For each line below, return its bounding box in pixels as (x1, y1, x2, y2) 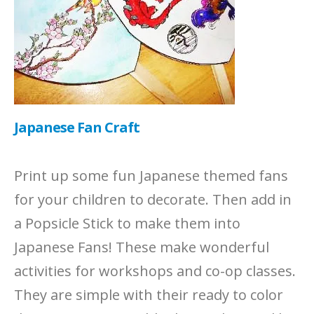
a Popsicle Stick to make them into (14, 214, 240, 233)
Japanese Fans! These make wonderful (14, 238, 269, 257)
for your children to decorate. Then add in (14, 190, 292, 210)
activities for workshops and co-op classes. (14, 261, 296, 281)
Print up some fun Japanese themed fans (14, 166, 288, 186)
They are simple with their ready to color (14, 285, 283, 305)
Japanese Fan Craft (14, 118, 139, 137)
